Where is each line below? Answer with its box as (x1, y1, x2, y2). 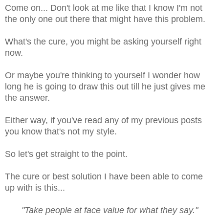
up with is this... (5, 182, 65, 193)
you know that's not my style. (5, 126, 117, 136)
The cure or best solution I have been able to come (5, 171, 203, 181)
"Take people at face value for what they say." (21, 205, 198, 215)
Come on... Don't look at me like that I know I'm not (5, 2, 202, 13)
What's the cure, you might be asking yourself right (5, 36, 201, 46)
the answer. (5, 92, 50, 103)
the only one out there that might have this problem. (5, 14, 205, 24)
